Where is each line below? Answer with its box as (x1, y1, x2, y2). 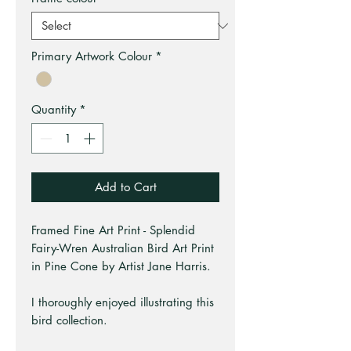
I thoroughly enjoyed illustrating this (31, 294, 214, 309)
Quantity (31, 102, 76, 118)
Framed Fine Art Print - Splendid (31, 222, 195, 237)
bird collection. (31, 312, 107, 327)
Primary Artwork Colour (31, 49, 152, 64)
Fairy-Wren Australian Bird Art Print (31, 240, 214, 255)
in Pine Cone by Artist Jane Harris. (31, 258, 211, 273)
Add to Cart (94, 179, 157, 194)
